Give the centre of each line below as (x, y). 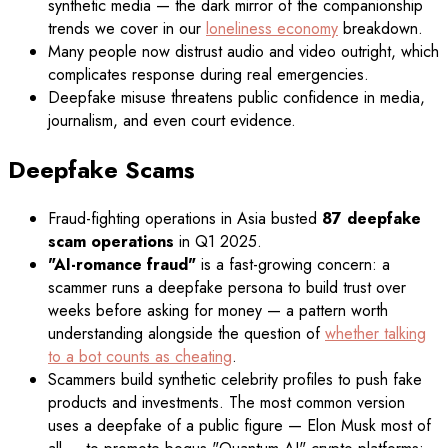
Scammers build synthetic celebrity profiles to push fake (235, 380)
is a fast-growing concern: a (293, 265)
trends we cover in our (127, 29)
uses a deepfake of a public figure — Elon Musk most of (239, 426)
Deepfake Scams (101, 170)
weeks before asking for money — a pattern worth (218, 311)
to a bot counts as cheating (140, 357)
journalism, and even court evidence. (172, 121)
